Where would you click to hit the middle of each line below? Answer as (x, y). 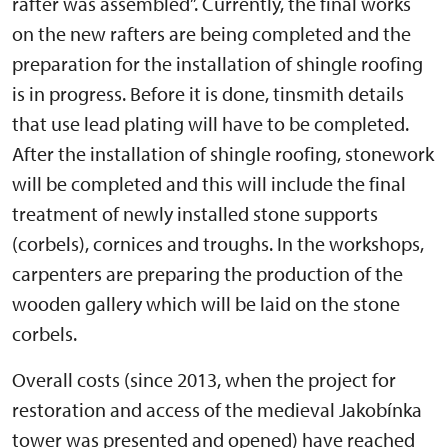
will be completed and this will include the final (209, 183)
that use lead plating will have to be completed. (210, 123)
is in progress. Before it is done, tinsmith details (208, 93)
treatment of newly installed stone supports (195, 213)
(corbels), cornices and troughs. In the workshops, (218, 243)
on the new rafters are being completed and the (211, 33)
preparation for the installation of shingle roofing (217, 63)
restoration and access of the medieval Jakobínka (217, 409)
